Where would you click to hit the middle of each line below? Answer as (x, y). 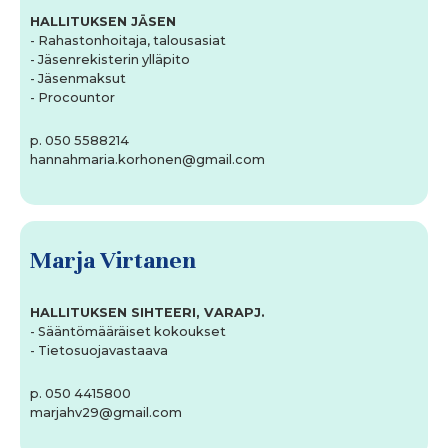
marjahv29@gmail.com (106, 413)
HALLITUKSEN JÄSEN (103, 22)
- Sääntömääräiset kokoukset (129, 332)
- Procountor (72, 98)
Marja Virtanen (113, 260)
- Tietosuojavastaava (99, 351)
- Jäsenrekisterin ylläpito (110, 60)
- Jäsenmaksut (78, 79)
